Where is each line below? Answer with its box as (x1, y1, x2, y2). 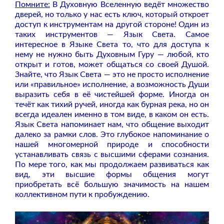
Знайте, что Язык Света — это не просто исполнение (15, 70, 209, 78)
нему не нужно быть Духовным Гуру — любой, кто (15, 50, 209, 58)
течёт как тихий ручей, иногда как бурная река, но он (15, 100, 209, 108)
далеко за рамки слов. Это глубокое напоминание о (15, 130, 209, 138)
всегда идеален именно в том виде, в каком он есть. (15, 110, 209, 118)
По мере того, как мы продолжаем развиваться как (15, 160, 209, 168)
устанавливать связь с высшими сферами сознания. (15, 150, 209, 158)
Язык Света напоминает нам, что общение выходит (15, 120, 209, 128)
